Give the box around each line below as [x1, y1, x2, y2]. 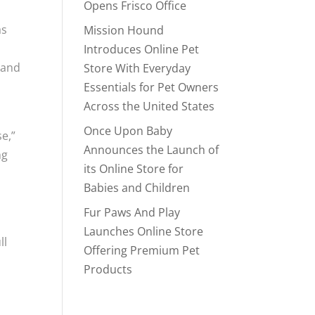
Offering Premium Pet [84, 243, 200, 258]
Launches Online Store [84, 224, 204, 239]
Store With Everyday [84, 60, 191, 76]
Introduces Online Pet [84, 41, 200, 57]
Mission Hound [84, 22, 165, 38]
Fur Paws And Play [84, 205, 181, 220]
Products [84, 262, 133, 277]
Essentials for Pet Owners [84, 79, 219, 95]
